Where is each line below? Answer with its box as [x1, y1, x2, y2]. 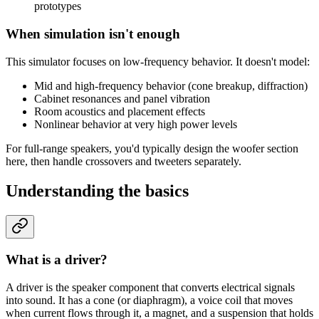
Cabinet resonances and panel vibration [34, 92, 210, 105]
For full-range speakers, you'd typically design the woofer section [6, 142, 298, 155]
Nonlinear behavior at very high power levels [34, 117, 237, 130]
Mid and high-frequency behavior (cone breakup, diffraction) [34, 79, 308, 92]
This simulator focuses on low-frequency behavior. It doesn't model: [6, 55, 310, 68]
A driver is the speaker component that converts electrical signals [6, 281, 295, 293]
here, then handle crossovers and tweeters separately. [6, 155, 241, 167]
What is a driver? [6, 252, 108, 268]
